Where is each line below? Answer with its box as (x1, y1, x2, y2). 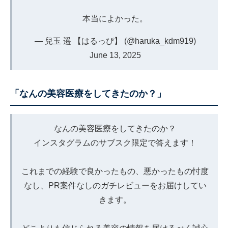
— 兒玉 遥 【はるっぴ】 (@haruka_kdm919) (34, 37, 196, 46)
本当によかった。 (82, 14, 148, 23)
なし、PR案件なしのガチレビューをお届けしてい (23, 181, 207, 190)
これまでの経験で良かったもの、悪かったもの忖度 (21, 167, 209, 176)
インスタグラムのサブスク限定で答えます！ (34, 138, 196, 148)
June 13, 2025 (89, 51, 141, 60)
